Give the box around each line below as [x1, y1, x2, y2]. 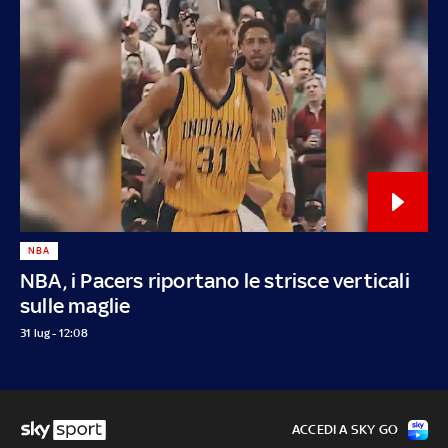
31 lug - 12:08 [20, 325, 88, 340]
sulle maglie [20, 292, 131, 318]
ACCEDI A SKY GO [292, 421, 398, 437]
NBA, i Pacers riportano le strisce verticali [20, 267, 410, 293]
